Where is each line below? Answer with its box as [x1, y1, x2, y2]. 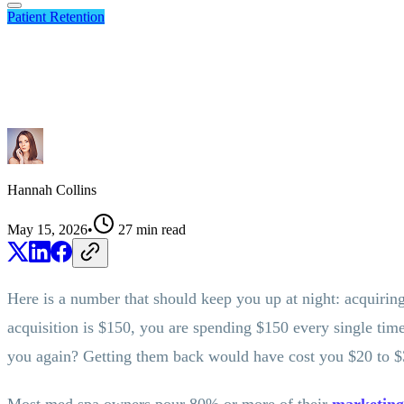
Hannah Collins [7, 181, 96, 197]
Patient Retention [7, 9, 105, 24]
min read [133, 221, 186, 237]
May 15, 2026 [7, 221, 87, 237]
